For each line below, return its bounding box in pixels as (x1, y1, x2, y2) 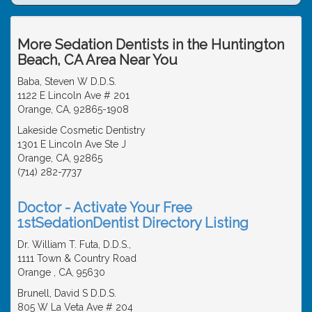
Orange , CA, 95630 (17, 266, 105, 278)
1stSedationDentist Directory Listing (17, 214, 249, 231)
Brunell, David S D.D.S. (17, 287, 116, 299)
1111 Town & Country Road (17, 252, 136, 264)
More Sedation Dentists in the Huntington (17, 36, 284, 53)
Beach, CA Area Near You (17, 51, 178, 68)
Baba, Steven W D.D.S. (17, 75, 116, 87)
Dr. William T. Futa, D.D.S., (17, 238, 131, 250)
